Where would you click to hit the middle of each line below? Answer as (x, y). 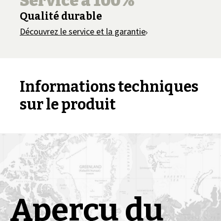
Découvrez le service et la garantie (83, 31)
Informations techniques (109, 87)
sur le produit (68, 105)
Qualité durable (61, 16)
